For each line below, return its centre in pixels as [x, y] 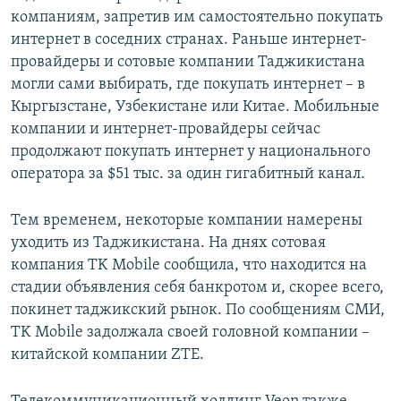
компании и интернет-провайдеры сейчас [166, 130]
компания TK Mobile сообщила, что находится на [189, 266]
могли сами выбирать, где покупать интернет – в [188, 85]
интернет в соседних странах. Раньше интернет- [189, 40]
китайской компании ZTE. [107, 355]
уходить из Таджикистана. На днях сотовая [168, 243]
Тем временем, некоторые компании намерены [187, 221]
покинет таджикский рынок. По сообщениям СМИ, [198, 311]
